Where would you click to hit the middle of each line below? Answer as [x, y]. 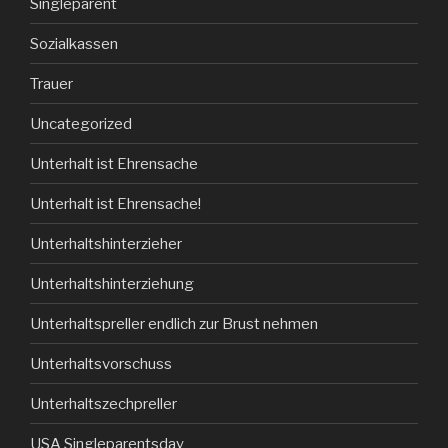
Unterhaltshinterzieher [106, 243]
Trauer [51, 83]
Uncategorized [81, 123]
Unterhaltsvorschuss [101, 363]
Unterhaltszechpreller [103, 403]
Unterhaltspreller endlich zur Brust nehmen [174, 323]
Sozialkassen [74, 43]
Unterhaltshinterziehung [112, 283]
